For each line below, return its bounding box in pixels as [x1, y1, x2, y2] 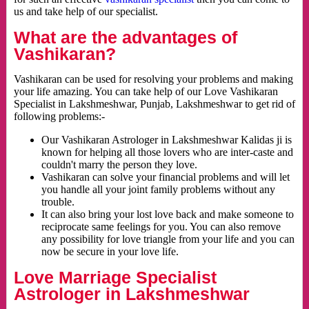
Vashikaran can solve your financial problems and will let [41, 171, 290, 183]
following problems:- [13, 110, 105, 123]
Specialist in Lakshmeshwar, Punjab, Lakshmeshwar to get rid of [13, 98, 295, 110]
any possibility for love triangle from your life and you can [41, 233, 295, 246]
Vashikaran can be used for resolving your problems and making [13, 73, 293, 86]
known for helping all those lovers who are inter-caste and [41, 146, 293, 159]
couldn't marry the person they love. [41, 159, 197, 171]
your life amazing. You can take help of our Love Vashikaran [13, 86, 278, 98]
